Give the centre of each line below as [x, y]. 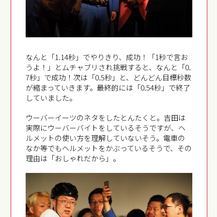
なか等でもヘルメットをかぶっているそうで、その [109, 148]
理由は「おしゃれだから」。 [73, 158]
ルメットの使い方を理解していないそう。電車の [106, 138]
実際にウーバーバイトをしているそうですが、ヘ [106, 128]
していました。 [51, 98]
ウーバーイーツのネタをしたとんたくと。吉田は [106, 118]
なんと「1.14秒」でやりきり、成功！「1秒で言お [107, 57]
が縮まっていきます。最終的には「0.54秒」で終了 [108, 88]
